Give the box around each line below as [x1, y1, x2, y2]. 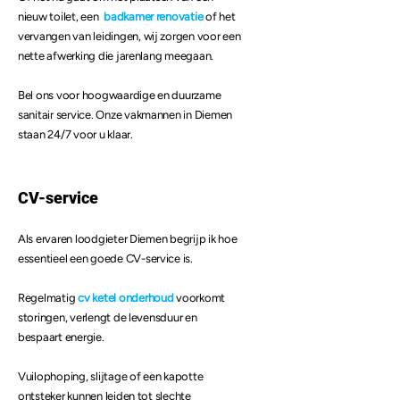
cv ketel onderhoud [78, 291, 174, 304]
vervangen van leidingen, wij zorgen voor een [18, 29, 241, 43]
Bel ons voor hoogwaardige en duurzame [18, 88, 221, 102]
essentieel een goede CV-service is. [18, 252, 193, 265]
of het [203, 10, 236, 23]
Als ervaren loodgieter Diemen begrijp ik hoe [18, 232, 237, 246]
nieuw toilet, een [18, 10, 104, 23]
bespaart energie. [18, 330, 107, 344]
